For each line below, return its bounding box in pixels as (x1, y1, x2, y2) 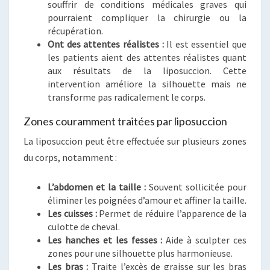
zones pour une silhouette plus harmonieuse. (48, 246, 233, 259)
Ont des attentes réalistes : (48, 37, 164, 50)
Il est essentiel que (163, 37, 246, 50)
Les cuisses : (48, 207, 97, 219)
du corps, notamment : (24, 151, 117, 163)
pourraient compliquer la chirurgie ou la (48, 11, 246, 24)
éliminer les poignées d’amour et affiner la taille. (48, 193, 246, 206)
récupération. (48, 24, 103, 37)
